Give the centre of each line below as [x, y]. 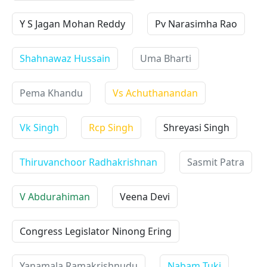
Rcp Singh [111, 128]
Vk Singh [39, 128]
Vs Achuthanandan [155, 93]
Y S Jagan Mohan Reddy [72, 24]
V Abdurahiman [55, 197]
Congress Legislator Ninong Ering [96, 231]
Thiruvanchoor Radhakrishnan [89, 162]
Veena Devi [145, 197]
